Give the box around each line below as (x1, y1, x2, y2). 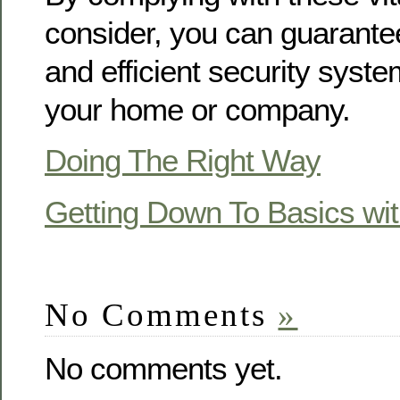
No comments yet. (45, 351, 282, 387)
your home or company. (45, 91, 350, 127)
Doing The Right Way (45, 143, 321, 179)
